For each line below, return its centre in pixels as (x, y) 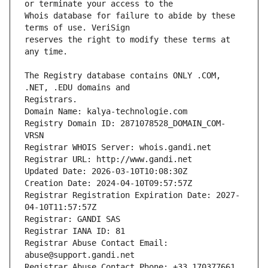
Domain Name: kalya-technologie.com (106, 112)
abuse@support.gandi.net (80, 255)
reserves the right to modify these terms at (127, 40)
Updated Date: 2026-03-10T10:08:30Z (106, 171)
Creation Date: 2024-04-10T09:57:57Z (108, 183)
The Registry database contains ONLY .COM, (123, 76)
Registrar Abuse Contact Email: (96, 243)
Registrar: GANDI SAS (72, 219)
